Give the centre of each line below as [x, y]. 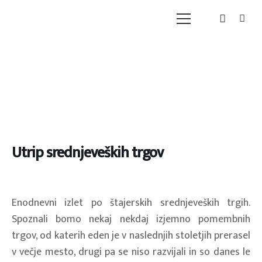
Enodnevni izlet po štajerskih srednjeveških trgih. [131, 203]
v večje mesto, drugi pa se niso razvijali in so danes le [131, 252]
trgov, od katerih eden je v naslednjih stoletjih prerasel [131, 235]
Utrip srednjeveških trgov [87, 153]
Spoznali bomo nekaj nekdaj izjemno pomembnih [131, 219]
